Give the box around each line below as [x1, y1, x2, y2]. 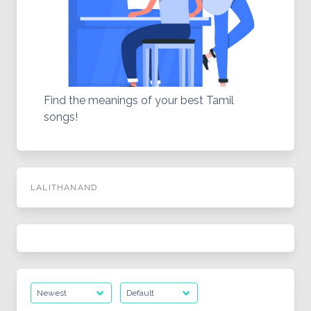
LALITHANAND [31, 183, 98, 192]
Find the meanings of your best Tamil [43, 94, 234, 107]
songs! [43, 110, 78, 124]
